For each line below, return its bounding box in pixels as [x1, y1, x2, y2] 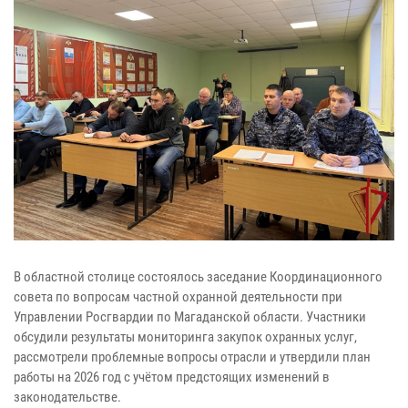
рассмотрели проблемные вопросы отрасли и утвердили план [14, 349, 371, 366]
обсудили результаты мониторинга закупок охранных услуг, [14, 329, 357, 346]
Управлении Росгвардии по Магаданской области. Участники [14, 309, 366, 326]
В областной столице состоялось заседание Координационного [14, 269, 382, 286]
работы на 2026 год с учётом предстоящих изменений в [14, 369, 330, 386]
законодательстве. [14, 389, 121, 406]
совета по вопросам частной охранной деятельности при [14, 289, 342, 306]
